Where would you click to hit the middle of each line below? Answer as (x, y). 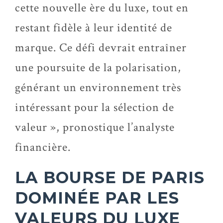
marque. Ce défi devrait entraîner (101, 48)
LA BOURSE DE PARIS (110, 177)
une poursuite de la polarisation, (98, 67)
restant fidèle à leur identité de (94, 28)
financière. (43, 147)
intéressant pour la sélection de (95, 107)
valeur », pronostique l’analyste (95, 127)
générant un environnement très (98, 87)
